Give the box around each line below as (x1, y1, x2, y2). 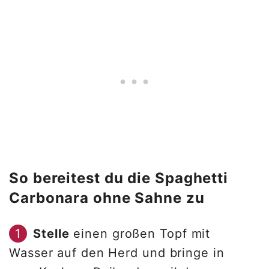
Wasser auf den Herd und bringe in (9, 246, 225, 261)
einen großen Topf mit (69, 226, 211, 241)
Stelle (33, 226, 70, 241)
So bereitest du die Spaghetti (9, 169, 229, 187)
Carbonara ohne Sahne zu (9, 189, 209, 207)
